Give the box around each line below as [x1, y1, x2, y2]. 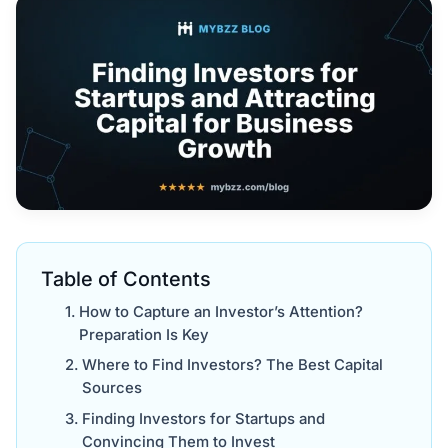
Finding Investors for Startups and [81, 410, 325, 429]
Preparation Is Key [78, 325, 209, 344]
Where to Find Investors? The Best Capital [81, 356, 383, 375]
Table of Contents [41, 266, 211, 291]
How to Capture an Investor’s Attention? [78, 302, 363, 321]
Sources [81, 379, 142, 398]
